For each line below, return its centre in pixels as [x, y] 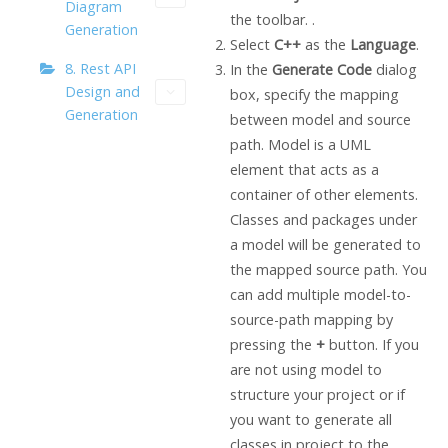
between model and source [320, 119]
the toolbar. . [272, 19]
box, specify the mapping [314, 94]
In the [250, 69]
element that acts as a [304, 169]
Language [382, 44]
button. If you [371, 344]
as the [327, 44]
